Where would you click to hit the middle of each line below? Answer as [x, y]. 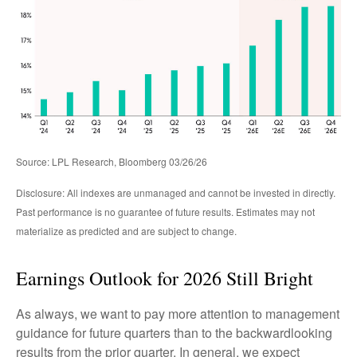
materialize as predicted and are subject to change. [126, 230]
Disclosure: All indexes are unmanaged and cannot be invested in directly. [176, 192]
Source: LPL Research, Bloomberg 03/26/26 [113, 161]
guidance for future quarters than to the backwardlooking [174, 332]
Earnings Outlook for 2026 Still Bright [165, 278]
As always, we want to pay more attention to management [178, 313]
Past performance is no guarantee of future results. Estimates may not [165, 211]
